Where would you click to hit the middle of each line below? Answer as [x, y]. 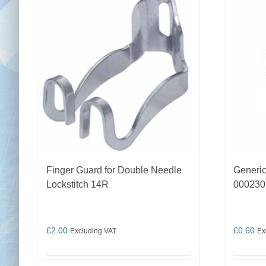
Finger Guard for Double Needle [114, 170]
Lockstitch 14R [77, 184]
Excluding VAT [93, 231]
